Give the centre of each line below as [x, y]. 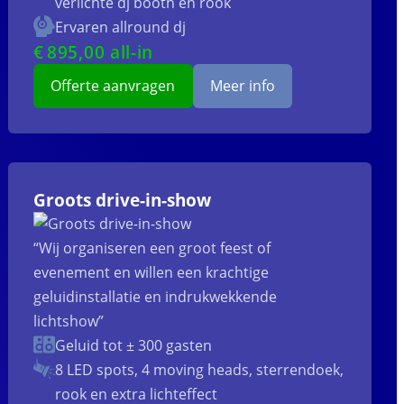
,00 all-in [116, 52]
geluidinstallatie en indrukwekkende [156, 297]
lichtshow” [69, 321]
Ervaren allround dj [121, 28]
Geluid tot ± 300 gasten [134, 346]
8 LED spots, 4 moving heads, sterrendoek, [200, 370]
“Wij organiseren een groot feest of [152, 248]
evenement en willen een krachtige [151, 273]
